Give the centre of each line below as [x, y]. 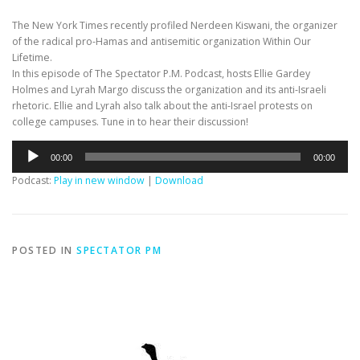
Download [179, 181]
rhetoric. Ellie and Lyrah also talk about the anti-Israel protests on [162, 106]
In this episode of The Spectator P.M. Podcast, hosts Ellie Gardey [161, 74]
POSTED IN [44, 251]
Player [26, 164]
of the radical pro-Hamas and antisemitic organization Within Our [162, 42]
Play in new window [99, 181]
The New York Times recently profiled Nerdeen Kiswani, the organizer [175, 26]
